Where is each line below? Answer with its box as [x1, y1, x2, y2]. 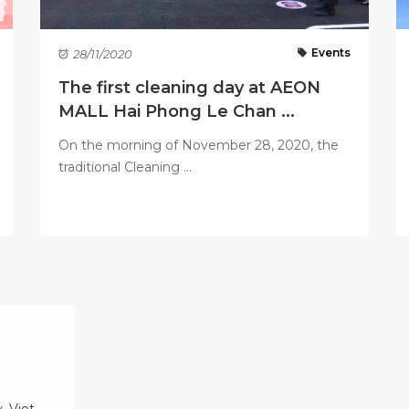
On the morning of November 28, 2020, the [58, 136, 339, 153]
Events [310, 45, 351, 59]
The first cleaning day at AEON [58, 77, 320, 98]
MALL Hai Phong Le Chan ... [58, 100, 295, 121]
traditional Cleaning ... [58, 158, 192, 175]
